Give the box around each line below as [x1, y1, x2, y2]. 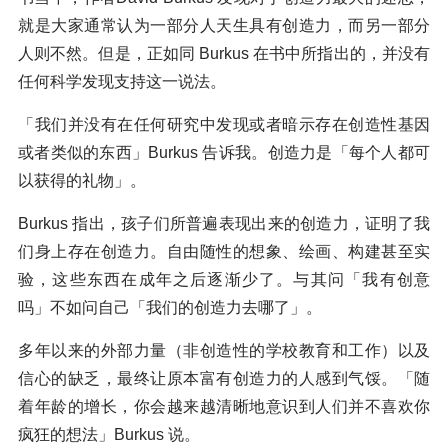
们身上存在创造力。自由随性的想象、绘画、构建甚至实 [18, 242, 430, 260]
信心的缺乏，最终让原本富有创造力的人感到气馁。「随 [18, 369, 430, 387]
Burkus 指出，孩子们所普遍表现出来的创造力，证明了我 [18, 214, 430, 232]
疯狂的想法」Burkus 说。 [18, 425, 200, 443]
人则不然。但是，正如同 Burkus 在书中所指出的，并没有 [18, 44, 430, 62]
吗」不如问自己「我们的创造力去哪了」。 [18, 298, 322, 316]
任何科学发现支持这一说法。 [18, 72, 226, 90]
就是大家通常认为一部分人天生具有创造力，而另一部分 [18, 16, 430, 34]
